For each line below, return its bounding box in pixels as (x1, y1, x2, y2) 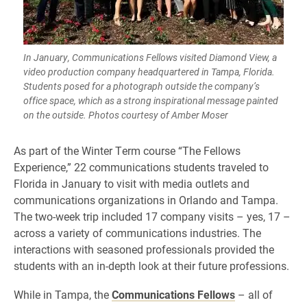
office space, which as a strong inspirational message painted (23, 94, 278, 107)
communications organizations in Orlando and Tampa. (14, 193, 278, 207)
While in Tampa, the (14, 287, 112, 302)
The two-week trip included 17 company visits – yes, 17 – (14, 209, 291, 223)
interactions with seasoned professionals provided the (14, 242, 274, 256)
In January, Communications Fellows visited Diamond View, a (23, 51, 277, 64)
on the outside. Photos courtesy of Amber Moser (23, 108, 228, 121)
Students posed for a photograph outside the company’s (23, 79, 260, 93)
